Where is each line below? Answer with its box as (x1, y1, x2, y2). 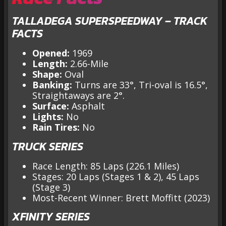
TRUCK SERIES (12, 138, 83, 155)
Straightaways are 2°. (32, 89, 125, 102)
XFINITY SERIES (12, 208, 90, 225)
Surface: (32, 100, 69, 112)
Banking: (32, 79, 75, 91)
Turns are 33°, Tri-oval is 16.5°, (75, 79, 208, 91)
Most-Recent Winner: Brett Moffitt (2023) (32, 191, 210, 204)
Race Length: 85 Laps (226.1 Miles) (32, 159, 179, 172)
